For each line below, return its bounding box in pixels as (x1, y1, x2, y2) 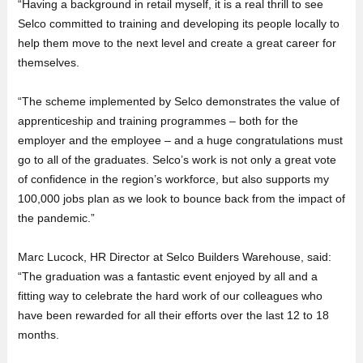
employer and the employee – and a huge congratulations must (17, 133, 343, 147)
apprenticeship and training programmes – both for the (17, 113, 298, 127)
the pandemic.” (17, 211, 95, 224)
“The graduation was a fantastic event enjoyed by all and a (17, 269, 318, 283)
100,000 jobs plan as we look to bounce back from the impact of (17, 191, 345, 205)
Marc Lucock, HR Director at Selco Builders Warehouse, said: (17, 250, 331, 263)
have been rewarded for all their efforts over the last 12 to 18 (17, 308, 329, 322)
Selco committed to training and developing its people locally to (17, 16, 340, 30)
